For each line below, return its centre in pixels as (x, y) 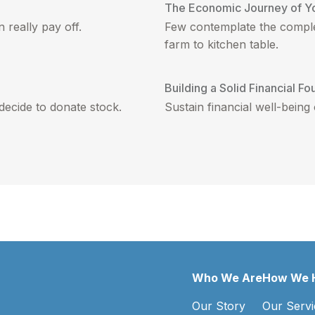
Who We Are (227, 277)
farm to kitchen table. (221, 44)
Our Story (219, 306)
